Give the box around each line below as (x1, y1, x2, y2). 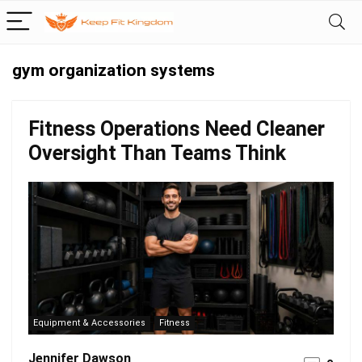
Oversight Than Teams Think (28, 141, 286, 165)
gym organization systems (12, 61, 215, 80)
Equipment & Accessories (33, 318, 145, 328)
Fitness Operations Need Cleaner (28, 117, 325, 141)
